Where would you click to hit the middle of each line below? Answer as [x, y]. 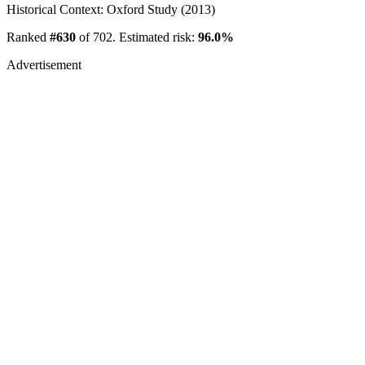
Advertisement [44, 64]
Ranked [28, 37]
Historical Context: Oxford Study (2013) [111, 9]
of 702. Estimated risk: [137, 37]
